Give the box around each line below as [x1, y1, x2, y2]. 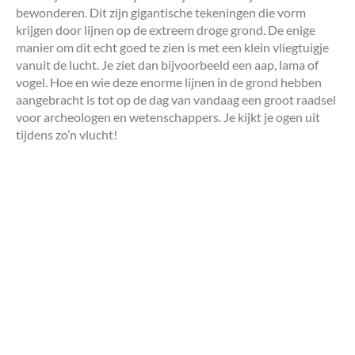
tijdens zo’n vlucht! [16, 126, 117, 142]
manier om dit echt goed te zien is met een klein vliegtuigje [16, 39, 329, 55]
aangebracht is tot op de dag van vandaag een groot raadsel [16, 91, 336, 107]
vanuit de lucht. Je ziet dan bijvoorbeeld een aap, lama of [16, 56, 319, 72]
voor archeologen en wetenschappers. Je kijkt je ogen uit [16, 109, 320, 124]
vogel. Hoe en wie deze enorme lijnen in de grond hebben [16, 74, 322, 90]
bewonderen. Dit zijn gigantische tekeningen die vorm [16, 4, 306, 20]
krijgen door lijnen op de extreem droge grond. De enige [16, 21, 315, 37]
